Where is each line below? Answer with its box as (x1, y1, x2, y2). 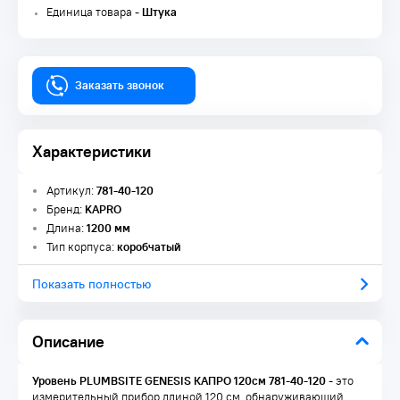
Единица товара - (46, 4, 142, 20)
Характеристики (32, 141, 151, 162)
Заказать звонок (75, 78, 164, 93)
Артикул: (46, 183, 96, 198)
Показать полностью (32, 275, 151, 292)
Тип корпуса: (46, 239, 117, 254)
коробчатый (117, 239, 181, 254)
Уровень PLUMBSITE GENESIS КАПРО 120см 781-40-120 (32, 373, 326, 388)
